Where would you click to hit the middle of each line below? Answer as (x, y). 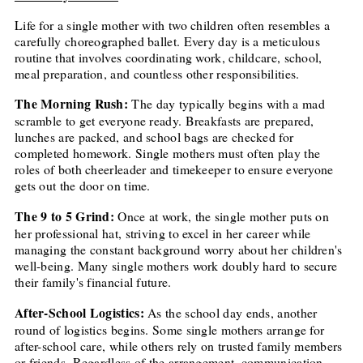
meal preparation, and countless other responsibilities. (157, 73)
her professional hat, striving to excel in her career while (162, 233)
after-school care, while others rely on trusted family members (178, 346)
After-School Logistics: (79, 313)
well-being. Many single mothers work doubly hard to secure (176, 266)
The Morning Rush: (71, 104)
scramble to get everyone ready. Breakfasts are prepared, (164, 121)
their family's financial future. (93, 282)
